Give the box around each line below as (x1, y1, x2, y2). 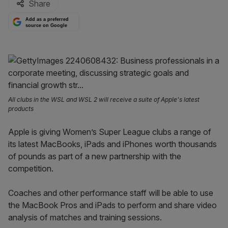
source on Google (25, 22, 68, 28)
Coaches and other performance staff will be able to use (8, 188, 213, 198)
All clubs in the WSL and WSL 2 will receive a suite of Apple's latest (8, 96, 199, 103)
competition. (8, 163, 53, 174)
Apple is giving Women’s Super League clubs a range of (8, 127, 211, 137)
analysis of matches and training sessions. (8, 212, 164, 222)
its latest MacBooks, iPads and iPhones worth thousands (8, 139, 217, 149)
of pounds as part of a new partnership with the (8, 151, 181, 161)
